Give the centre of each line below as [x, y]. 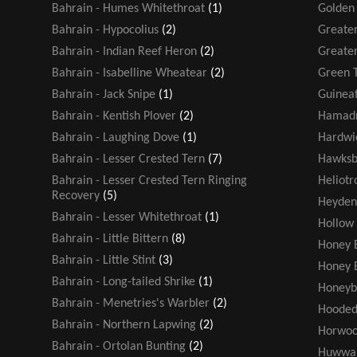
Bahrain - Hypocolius [105, 30]
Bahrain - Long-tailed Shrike [124, 282]
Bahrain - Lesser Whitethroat [127, 217]
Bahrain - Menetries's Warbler [131, 303]
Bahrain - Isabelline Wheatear [129, 73]
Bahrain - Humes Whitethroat [128, 8]
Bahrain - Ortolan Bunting [119, 346]
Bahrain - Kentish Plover [114, 116]
